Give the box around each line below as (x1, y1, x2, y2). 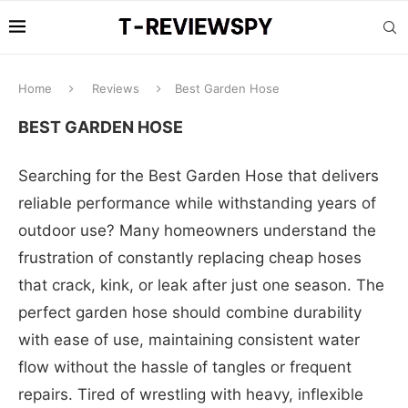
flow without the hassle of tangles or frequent (18, 358, 352, 376)
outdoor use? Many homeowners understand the (18, 221, 376, 240)
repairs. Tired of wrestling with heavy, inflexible (18, 385, 363, 403)
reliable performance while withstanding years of (18, 194, 376, 212)
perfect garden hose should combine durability (18, 303, 362, 321)
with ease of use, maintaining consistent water (18, 331, 360, 349)
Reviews (92, 81, 139, 96)
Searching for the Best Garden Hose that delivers (18, 167, 379, 185)
